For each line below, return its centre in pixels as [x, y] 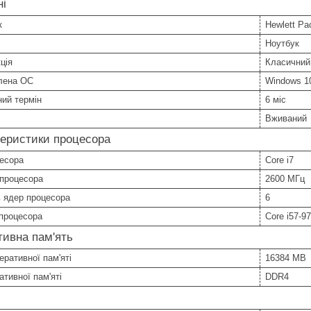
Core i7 [279, 160]
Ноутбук [282, 43]
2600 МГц [285, 178]
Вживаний [286, 118]
